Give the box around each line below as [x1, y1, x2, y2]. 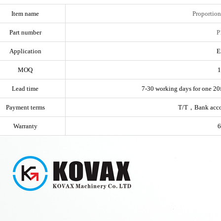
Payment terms [5, 104, 45, 111]
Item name [11, 10, 39, 18]
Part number [9, 29, 41, 37]
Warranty [13, 122, 37, 130]
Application [9, 47, 41, 55]
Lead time [12, 85, 39, 93]
